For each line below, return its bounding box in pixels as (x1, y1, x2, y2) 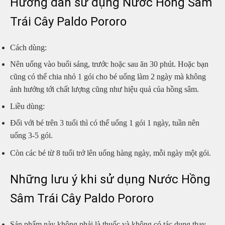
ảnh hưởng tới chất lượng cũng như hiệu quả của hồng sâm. (10, 84, 199, 93)
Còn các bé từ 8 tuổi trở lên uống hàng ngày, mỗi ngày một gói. (10, 148, 211, 157)
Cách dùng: (10, 43, 47, 52)
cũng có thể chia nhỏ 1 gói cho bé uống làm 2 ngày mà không (10, 72, 206, 81)
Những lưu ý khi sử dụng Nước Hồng (10, 172, 210, 186)
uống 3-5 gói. (10, 131, 53, 140)
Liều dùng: (10, 102, 45, 111)
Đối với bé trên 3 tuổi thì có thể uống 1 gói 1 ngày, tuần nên (10, 119, 199, 128)
